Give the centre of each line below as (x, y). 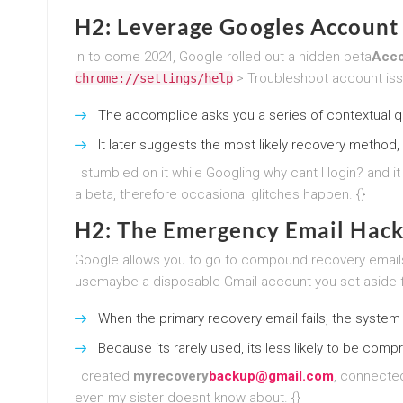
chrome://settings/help (154, 78)
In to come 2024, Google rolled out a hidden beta (223, 56)
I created (104, 376)
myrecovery (171, 376)
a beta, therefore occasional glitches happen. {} (220, 194)
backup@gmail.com (271, 376)
